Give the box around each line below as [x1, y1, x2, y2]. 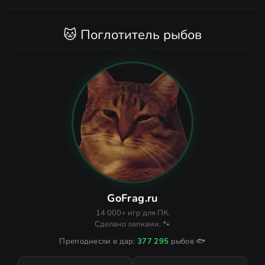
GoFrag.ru [107, 191, 158, 206]
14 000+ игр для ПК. [95, 208, 170, 219]
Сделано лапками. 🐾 [95, 219, 170, 230]
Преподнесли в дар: [59, 236, 138, 247]
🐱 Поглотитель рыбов [63, 26, 202, 44]
